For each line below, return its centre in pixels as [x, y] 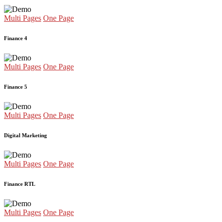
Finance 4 [16, 38]
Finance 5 [16, 87]
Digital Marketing [26, 136]
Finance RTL [20, 184]
